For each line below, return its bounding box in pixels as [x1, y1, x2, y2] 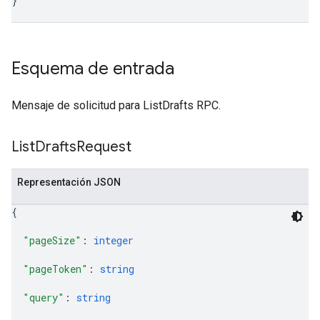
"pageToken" [23, 262, 88, 276]
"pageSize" [23, 234, 81, 247]
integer [94, 234, 134, 247]
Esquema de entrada [11, 58, 174, 79]
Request [76, 138, 131, 156]
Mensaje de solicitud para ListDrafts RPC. [11, 99, 221, 112]
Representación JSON [17, 176, 121, 188]
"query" [23, 291, 64, 304]
